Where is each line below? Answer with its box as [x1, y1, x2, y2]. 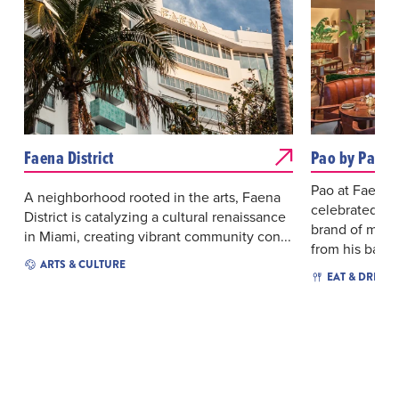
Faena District [23, 144, 114, 170]
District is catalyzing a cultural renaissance [23, 206, 286, 226]
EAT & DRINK [326, 268, 392, 285]
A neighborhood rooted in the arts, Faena [23, 186, 281, 207]
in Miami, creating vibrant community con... [23, 225, 291, 246]
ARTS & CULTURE [39, 256, 126, 273]
